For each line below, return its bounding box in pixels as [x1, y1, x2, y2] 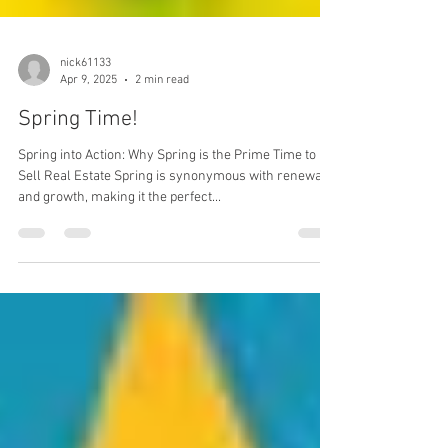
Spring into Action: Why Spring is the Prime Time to [18, 207, 316, 224]
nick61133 [60, 116, 111, 130]
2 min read [135, 132, 189, 147]
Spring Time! [18, 166, 138, 193]
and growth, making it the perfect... [18, 249, 221, 266]
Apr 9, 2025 [60, 132, 117, 147]
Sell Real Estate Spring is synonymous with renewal [18, 228, 326, 245]
